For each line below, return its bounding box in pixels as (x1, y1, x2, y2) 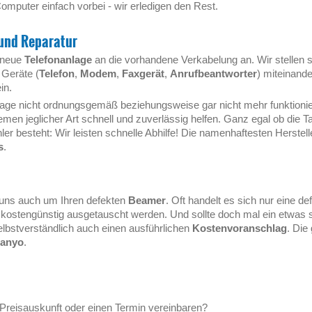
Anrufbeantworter (170, 68, 257, 79)
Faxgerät (122, 68, 164, 79)
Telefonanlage (24, 54, 92, 65)
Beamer (128, 194, 166, 206)
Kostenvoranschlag (192, 222, 287, 234)
